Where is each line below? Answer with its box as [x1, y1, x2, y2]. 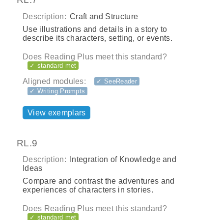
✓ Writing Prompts [29, 87, 85, 95]
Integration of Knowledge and [67, 155, 177, 164]
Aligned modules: [23, 77, 86, 86]
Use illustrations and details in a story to [23, 25, 167, 33]
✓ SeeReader [96, 77, 137, 85]
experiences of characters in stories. [23, 186, 153, 194]
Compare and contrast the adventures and [23, 177, 175, 186]
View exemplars [27, 109, 86, 117]
